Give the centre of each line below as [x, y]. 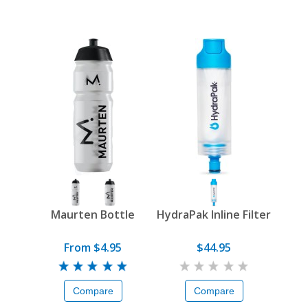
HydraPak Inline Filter [214, 215]
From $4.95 [93, 248]
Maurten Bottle [93, 215]
